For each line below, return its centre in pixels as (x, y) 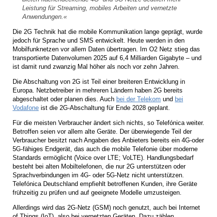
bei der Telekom (139, 99)
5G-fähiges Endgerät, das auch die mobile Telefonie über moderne (105, 149)
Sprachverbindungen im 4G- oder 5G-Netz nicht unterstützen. (98, 175)
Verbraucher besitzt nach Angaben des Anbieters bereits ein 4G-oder (108, 140)
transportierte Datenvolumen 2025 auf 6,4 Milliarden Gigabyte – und (107, 58)
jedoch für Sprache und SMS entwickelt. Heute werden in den (99, 40)
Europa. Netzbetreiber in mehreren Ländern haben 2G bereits (98, 90)
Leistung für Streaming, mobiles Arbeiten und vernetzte (99, 8)
